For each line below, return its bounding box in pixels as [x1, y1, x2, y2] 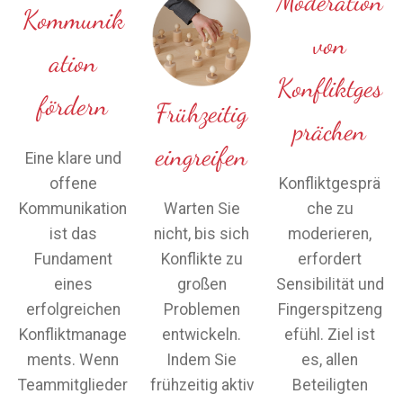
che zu [306, 200, 354, 219]
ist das [49, 225, 97, 244]
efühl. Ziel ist [284, 326, 376, 345]
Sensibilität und [275, 275, 384, 294]
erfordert [298, 250, 363, 269]
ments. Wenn [27, 351, 120, 370]
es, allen [301, 351, 359, 370]
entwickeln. [162, 326, 241, 345]
